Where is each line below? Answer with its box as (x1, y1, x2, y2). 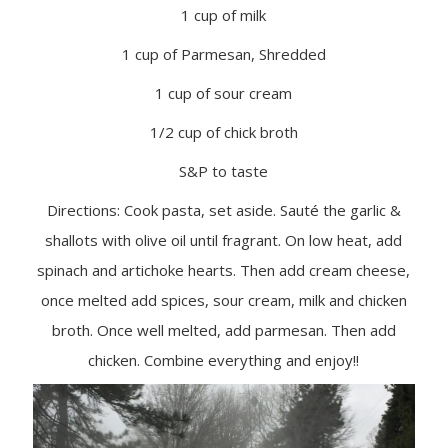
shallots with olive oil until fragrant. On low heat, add (45, 229, 403, 250)
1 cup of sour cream (155, 82, 293, 103)
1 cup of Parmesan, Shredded (121, 43, 326, 64)
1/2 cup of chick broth (149, 121, 298, 142)
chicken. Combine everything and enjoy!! (88, 349, 360, 370)
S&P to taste (179, 160, 269, 181)
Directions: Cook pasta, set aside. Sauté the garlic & (46, 199, 401, 220)
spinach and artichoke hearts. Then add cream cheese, (37, 259, 411, 280)
